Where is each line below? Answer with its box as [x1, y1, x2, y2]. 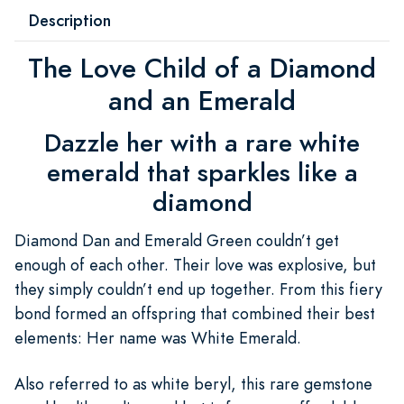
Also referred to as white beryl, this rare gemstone [14, 372, 372, 395]
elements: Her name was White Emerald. [14, 326, 306, 349]
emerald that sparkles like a [46, 154, 358, 190]
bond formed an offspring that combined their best [14, 301, 375, 325]
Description [29, 8, 111, 32]
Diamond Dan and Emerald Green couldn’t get [14, 228, 339, 252]
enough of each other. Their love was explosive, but [14, 252, 376, 276]
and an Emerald [108, 81, 296, 120]
